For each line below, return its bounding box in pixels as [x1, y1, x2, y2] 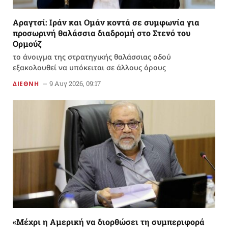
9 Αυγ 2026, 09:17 [49, 79, 101, 89]
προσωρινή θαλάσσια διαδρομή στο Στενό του [13, 27, 190, 39]
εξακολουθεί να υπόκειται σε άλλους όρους [13, 63, 166, 73]
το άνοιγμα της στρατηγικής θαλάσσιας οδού [13, 52, 171, 62]
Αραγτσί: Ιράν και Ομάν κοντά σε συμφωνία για [13, 17, 199, 28]
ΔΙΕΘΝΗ [13, 79, 39, 89]
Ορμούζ [13, 38, 42, 49]
